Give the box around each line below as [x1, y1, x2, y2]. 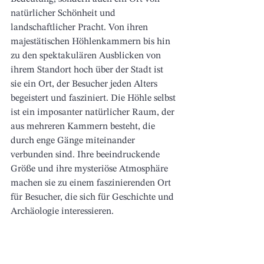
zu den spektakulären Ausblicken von [11, 51, 163, 61]
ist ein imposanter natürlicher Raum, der [11, 108, 177, 118]
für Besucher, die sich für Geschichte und [11, 193, 176, 203]
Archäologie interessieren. [11, 207, 116, 217]
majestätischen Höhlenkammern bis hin [11, 37, 173, 47]
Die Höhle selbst [111, 94, 178, 104]
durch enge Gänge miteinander [11, 136, 137, 146]
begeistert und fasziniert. [11, 94, 111, 104]
